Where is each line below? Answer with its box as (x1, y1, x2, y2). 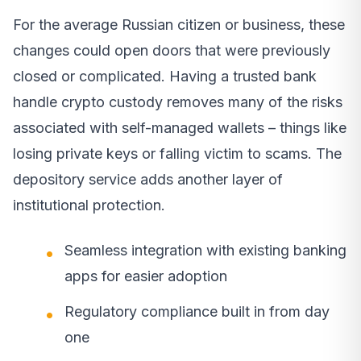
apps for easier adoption (64, 268, 227, 285)
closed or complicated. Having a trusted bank (13, 68, 317, 85)
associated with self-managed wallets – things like (13, 119, 346, 137)
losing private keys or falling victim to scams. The (13, 145, 342, 163)
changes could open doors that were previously (13, 42, 330, 60)
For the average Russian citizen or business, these (13, 16, 345, 34)
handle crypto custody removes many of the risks (13, 93, 342, 111)
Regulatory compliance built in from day (64, 303, 330, 321)
